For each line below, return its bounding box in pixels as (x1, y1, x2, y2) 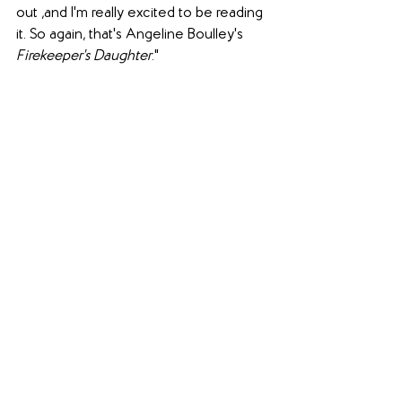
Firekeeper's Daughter (16, 48, 152, 65)
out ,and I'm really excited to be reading (16, 4, 267, 22)
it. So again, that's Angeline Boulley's (16, 26, 247, 43)
